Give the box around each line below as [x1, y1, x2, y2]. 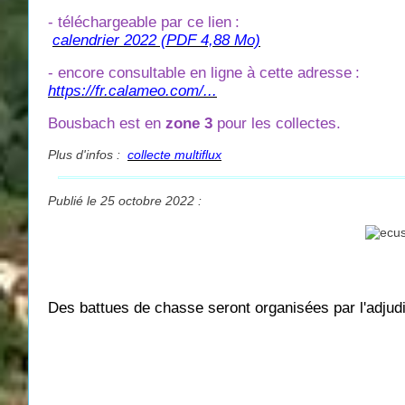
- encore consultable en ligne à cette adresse [48, 63, 352, 81]
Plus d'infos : [48, 146, 127, 162]
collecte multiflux [127, 146, 221, 162]
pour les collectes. [212, 114, 341, 132]
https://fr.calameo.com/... [48, 81, 217, 99]
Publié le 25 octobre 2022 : [48, 193, 202, 208]
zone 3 [165, 114, 212, 132]
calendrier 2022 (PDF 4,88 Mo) [52, 31, 260, 49]
